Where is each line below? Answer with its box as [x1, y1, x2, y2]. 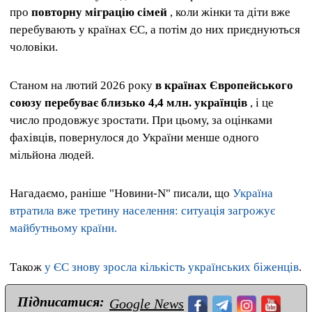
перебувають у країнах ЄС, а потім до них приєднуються [10, 22, 300, 36]
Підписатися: [17, 293, 104, 309]
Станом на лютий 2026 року [10, 79, 155, 93]
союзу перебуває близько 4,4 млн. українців [10, 96, 247, 110]
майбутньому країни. [10, 221, 117, 235]
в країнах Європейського [155, 79, 293, 93]
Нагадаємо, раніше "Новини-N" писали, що [10, 187, 233, 201]
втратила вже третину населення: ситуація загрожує [10, 204, 275, 218]
